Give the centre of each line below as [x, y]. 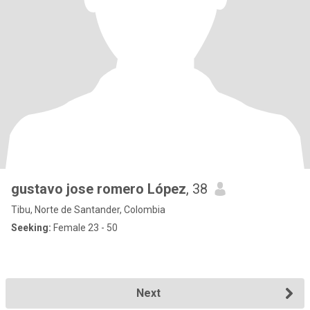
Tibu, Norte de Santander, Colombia [88, 210]
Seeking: [31, 228]
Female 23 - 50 [84, 228]
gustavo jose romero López [99, 189]
